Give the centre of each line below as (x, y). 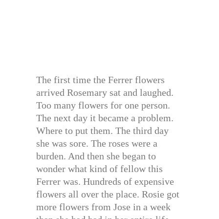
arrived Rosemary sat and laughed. (105, 93)
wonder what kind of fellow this (99, 169)
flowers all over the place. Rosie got (108, 194)
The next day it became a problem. (105, 118)
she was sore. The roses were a (97, 143)
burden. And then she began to (96, 156)
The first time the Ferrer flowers (100, 80)
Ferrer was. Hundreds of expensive (105, 182)
